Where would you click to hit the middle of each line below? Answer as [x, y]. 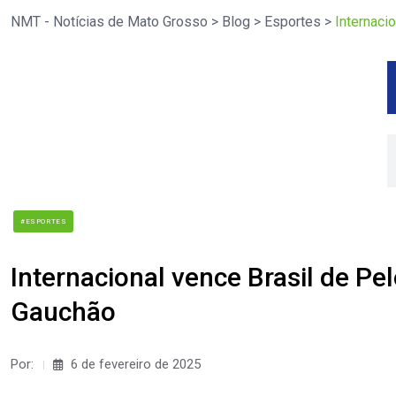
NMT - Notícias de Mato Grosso [109, 21]
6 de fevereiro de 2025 [134, 365]
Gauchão [63, 311]
